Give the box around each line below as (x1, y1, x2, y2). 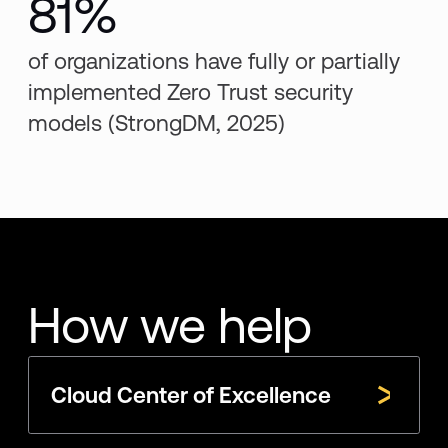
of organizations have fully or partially (28, 48, 401, 75)
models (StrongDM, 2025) (28, 110, 286, 137)
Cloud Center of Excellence (51, 381, 332, 408)
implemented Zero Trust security (28, 79, 354, 106)
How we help (28, 296, 312, 356)
